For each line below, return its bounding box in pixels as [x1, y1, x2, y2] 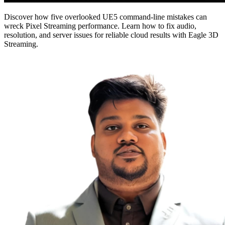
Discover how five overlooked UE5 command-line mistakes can [4, 12, 207, 21]
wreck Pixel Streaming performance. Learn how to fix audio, [4, 21, 196, 30]
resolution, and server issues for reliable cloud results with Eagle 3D [4, 30, 218, 39]
